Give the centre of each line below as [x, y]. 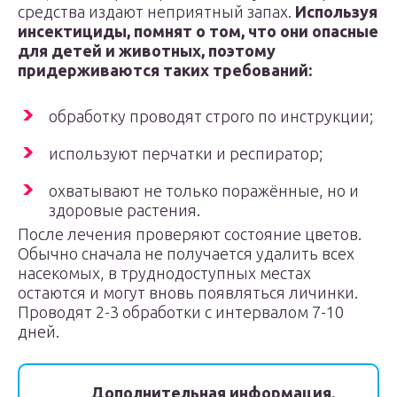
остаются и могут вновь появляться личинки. [188, 292]
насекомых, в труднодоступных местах [164, 273]
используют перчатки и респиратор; [186, 153]
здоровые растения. [125, 210]
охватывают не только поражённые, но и [204, 191]
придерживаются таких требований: [165, 70]
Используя [336, 12]
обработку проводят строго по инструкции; [211, 116]
